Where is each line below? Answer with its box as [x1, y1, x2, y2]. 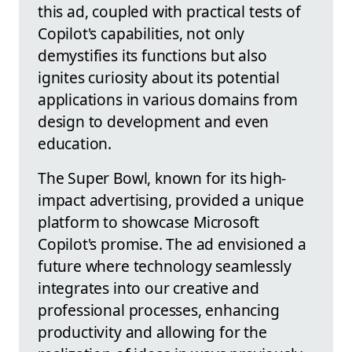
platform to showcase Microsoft [38, 211, 260, 233]
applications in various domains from [38, 89, 299, 111]
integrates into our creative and [38, 277, 259, 299]
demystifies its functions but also [38, 45, 267, 67]
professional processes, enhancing [38, 299, 280, 321]
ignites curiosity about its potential [38, 67, 280, 89]
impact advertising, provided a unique [38, 189, 304, 211]
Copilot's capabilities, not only [38, 23, 244, 45]
